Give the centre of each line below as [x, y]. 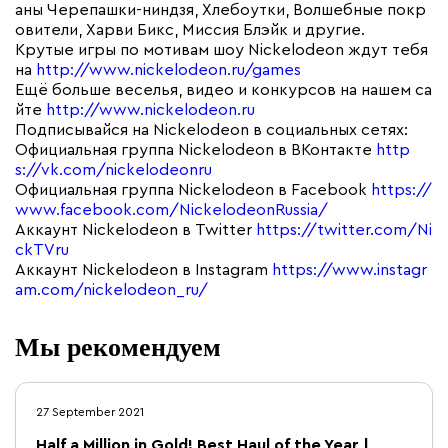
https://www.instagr [349, 270]
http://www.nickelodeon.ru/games [168, 70]
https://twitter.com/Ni [344, 230]
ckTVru [42, 250]
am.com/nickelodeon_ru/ [111, 290]
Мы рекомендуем [118, 346]
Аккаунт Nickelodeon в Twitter [135, 230]
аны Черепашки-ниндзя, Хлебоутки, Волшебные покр [220, 10]
